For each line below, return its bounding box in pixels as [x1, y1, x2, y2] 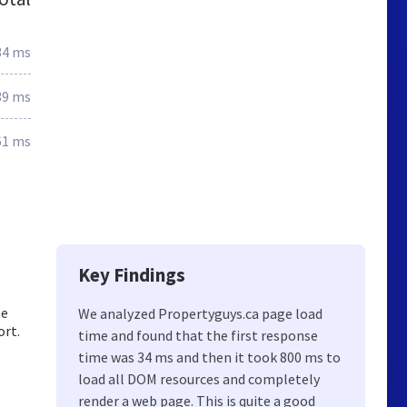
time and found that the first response [78, 326, 318, 344]
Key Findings [78, 263, 185, 287]
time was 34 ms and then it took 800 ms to [78, 348, 341, 366]
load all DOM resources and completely [78, 370, 320, 388]
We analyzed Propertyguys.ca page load [78, 304, 323, 323]
